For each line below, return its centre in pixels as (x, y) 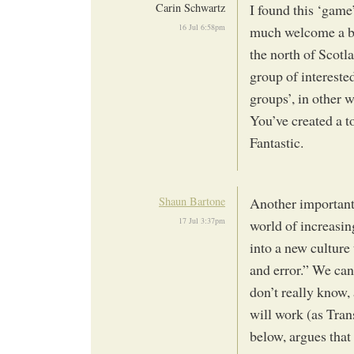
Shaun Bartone (192, 201)
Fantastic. (277, 143)
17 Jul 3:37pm (202, 220)
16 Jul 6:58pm (202, 27)
